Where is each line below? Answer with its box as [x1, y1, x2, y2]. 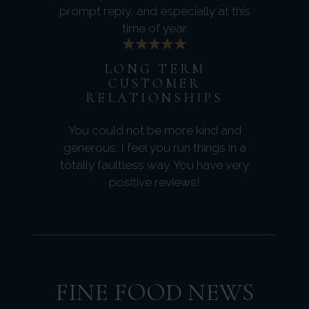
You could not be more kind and [68, 123, 241, 137]
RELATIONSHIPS [86, 89, 223, 106]
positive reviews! [109, 175, 200, 189]
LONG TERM [103, 60, 206, 77]
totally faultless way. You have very [60, 157, 249, 172]
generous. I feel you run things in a [63, 140, 246, 154]
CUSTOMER [108, 74, 201, 92]
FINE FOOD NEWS [55, 277, 254, 307]
